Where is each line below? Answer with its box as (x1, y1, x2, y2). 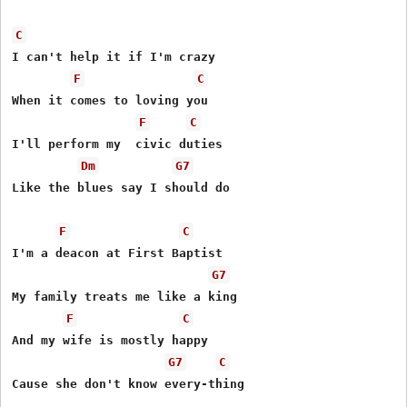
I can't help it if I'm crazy (12, 49, 216, 64)
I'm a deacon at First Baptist (12, 245, 223, 260)
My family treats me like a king (12, 289, 245, 303)
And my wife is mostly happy (12, 333, 209, 347)
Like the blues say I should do (12, 180, 231, 194)
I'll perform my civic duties (12, 136, 223, 151)
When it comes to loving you (12, 93, 209, 107)
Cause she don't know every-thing (12, 376, 245, 391)
